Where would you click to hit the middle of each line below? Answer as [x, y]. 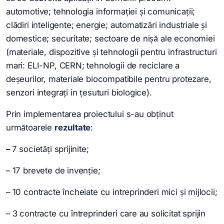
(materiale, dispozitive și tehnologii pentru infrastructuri [111, 52]
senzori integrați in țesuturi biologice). [79, 92]
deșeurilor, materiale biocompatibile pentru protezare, [109, 79]
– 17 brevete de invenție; [53, 170]
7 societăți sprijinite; [50, 149]
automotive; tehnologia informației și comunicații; [101, 11]
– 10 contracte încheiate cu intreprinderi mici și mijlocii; [112, 192]
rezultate [72, 127]
